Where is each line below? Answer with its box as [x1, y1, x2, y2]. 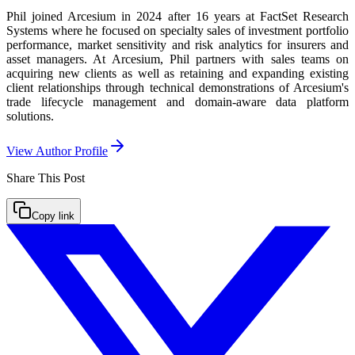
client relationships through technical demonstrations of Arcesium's [6, 80, 349, 94]
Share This [6, 170, 63, 185]
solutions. [6, 109, 54, 123]
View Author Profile [6, 143, 108, 158]
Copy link [32, 209, 74, 222]
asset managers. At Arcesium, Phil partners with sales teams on [6, 52, 349, 66]
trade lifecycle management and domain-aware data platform [6, 94, 349, 109]
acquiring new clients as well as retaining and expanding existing [6, 66, 349, 80]
